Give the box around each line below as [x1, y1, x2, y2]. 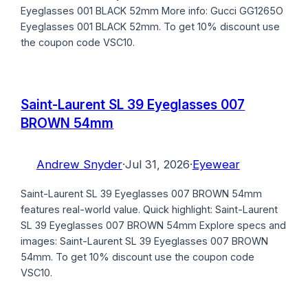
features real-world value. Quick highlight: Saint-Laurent [21, 203, 278, 215]
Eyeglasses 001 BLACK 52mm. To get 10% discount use [21, 20, 280, 32]
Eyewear [192, 157, 240, 171]
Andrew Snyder [36, 157, 122, 171]
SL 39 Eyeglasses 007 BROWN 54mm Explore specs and [21, 219, 287, 231]
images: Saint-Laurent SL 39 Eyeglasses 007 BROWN [21, 234, 269, 247]
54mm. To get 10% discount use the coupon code [21, 250, 255, 263]
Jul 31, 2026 [124, 157, 190, 171]
